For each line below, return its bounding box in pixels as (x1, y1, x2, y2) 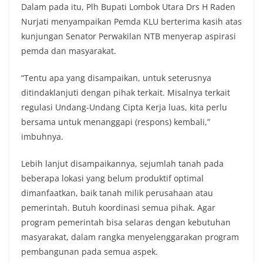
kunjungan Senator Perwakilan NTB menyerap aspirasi (21, 31, 236, 42)
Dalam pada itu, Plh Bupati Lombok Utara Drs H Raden (21, 1, 235, 13)
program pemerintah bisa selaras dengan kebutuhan (21, 217, 231, 228)
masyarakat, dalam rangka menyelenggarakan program (21, 231, 239, 243)
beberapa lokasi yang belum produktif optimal (21, 173, 204, 184)
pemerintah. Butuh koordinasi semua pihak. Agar (21, 202, 215, 214)
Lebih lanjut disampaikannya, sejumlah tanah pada (21, 158, 224, 170)
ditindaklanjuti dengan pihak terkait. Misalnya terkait (21, 87, 230, 99)
